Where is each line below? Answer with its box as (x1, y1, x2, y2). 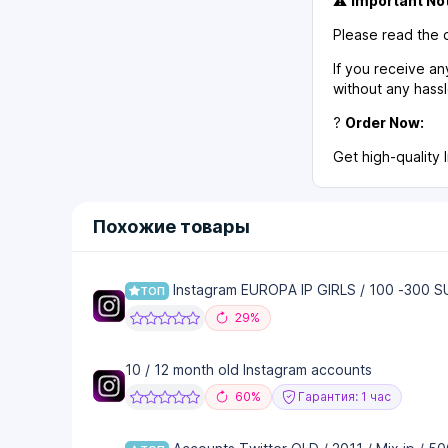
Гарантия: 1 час (294, 389, 391, 405)
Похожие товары (93, 216, 250, 238)
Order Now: (345, 114, 424, 132)
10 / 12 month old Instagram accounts (125, 361, 372, 379)
